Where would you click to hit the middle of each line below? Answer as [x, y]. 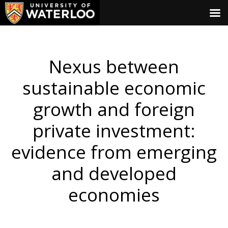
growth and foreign [114, 109]
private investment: [114, 131]
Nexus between [114, 66]
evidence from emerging [114, 152]
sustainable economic [114, 88]
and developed [114, 173]
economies [114, 195]
